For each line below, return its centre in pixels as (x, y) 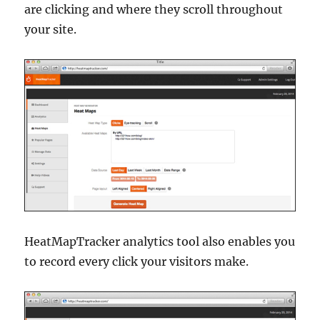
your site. (51, 30)
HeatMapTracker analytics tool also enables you (160, 242)
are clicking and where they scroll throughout (154, 10)
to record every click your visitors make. (137, 262)
